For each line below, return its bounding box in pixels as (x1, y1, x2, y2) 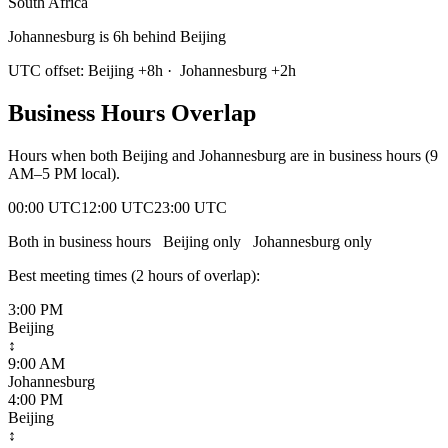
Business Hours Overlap (8, 99, 256, 126)
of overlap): (183, 266, 260, 284)
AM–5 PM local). (8, 164, 120, 182)
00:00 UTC (8, 198, 81, 216)
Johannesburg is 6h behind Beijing (8, 27, 226, 45)
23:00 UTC (154, 198, 227, 216)
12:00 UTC (81, 198, 154, 216)
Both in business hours (8, 232, 159, 250)
